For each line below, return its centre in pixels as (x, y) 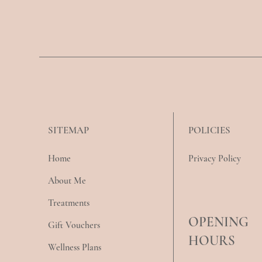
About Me (67, 181)
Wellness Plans (74, 248)
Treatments (68, 203)
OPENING (218, 223)
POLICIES (210, 130)
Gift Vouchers (74, 225)
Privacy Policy (215, 159)
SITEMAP (68, 130)
